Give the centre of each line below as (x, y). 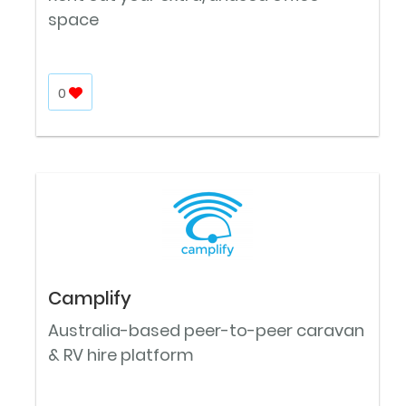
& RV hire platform (121, 355)
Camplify (90, 299)
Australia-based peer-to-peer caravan (206, 331)
